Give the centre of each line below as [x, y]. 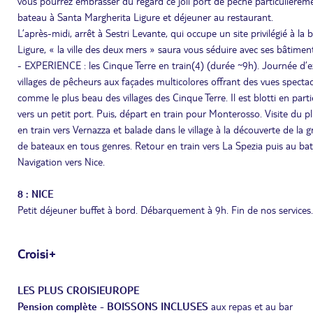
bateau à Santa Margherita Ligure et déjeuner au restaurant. [145, 17]
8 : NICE [35, 194]
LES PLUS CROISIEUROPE [78, 290]
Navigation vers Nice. [61, 161]
